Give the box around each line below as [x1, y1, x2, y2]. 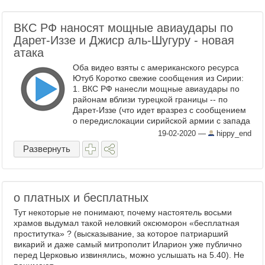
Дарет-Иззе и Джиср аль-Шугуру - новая [14, 34, 234, 47]
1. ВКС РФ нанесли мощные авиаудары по [73, 84, 240, 93]
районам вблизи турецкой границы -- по [73, 95, 228, 104]
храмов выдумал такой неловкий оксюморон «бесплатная [14, 218, 240, 228]
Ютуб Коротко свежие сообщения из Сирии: [73, 73, 244, 83]
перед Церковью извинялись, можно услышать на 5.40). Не [14, 250, 244, 260]
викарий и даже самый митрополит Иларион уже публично [14, 240, 242, 249]
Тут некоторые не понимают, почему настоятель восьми [14, 208, 232, 217]
